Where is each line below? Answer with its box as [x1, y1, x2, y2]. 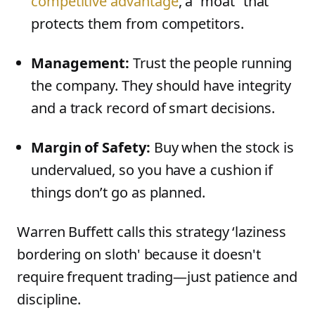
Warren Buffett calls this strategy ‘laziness [17, 222, 286, 241]
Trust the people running [129, 53, 292, 72]
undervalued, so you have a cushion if [31, 160, 274, 179]
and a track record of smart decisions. [31, 98, 276, 117]
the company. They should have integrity [31, 76, 292, 95]
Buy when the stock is [150, 138, 295, 157]
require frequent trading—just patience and [17, 267, 297, 286]
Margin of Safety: [31, 138, 150, 157]
